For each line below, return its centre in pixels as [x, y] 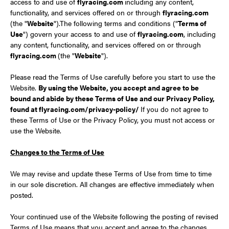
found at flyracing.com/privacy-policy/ [75, 109]
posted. [22, 195]
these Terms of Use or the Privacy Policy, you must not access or [112, 120]
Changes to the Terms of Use [57, 152]
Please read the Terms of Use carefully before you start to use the [113, 77]
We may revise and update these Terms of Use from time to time [111, 173]
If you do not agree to [175, 109]
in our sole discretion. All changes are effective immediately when [112, 184]
